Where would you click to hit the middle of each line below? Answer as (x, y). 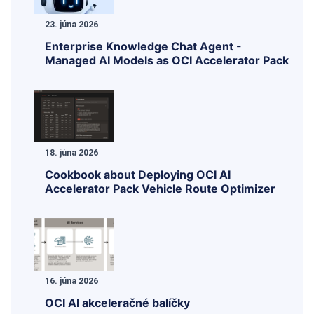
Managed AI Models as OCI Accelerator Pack (167, 60)
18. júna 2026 (71, 152)
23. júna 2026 (71, 24)
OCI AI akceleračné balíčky (117, 302)
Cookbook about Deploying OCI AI (138, 174)
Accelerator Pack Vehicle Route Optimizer (160, 188)
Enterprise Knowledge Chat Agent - (143, 46)
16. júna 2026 (71, 281)
